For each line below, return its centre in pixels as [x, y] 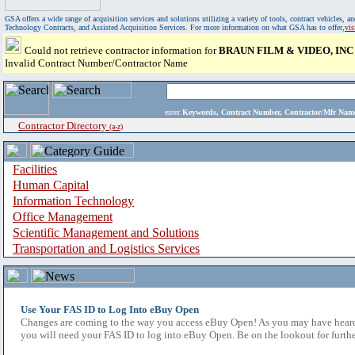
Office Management [63, 217]
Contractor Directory [64, 126]
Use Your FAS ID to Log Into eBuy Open [110, 309]
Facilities [35, 169]
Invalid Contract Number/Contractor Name [96, 63]
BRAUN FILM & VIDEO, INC [286, 50]
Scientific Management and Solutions [106, 233]
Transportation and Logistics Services [106, 248]
